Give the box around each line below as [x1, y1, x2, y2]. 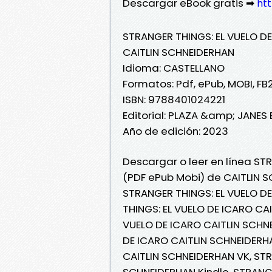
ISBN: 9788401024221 [123, 92, 225, 107]
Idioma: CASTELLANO [123, 60, 225, 75]
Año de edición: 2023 [123, 123, 228, 138]
